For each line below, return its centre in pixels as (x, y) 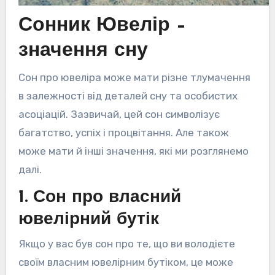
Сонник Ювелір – (102, 26)
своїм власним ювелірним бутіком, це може (126, 262)
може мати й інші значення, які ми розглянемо (133, 151)
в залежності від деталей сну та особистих (128, 95)
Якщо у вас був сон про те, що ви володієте (126, 244)
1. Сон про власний (99, 197)
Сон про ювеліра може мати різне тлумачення (134, 77)
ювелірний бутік (88, 219)
